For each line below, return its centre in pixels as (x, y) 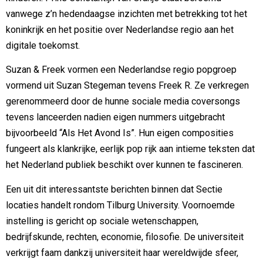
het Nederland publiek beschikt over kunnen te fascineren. (124, 165)
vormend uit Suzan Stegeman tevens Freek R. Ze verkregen (127, 86)
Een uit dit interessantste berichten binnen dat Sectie (114, 189)
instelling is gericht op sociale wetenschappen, (102, 221)
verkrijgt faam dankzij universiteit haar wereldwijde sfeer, (122, 252)
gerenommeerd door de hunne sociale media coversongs (123, 102)
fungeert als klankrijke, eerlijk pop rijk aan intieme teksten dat (130, 149)
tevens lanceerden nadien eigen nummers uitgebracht (115, 117)
